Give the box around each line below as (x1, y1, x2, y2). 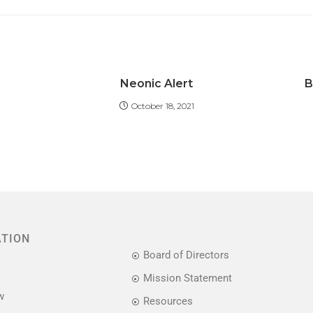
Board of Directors (143, 249, 229, 261)
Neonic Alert (120, 77, 193, 90)
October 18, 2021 (131, 101, 194, 111)
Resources (143, 295, 193, 307)
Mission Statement (143, 272, 232, 284)
